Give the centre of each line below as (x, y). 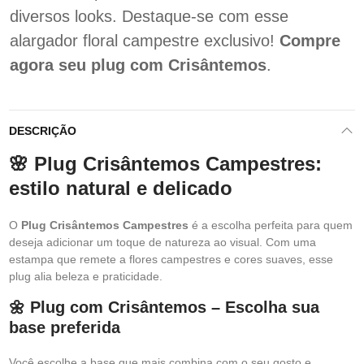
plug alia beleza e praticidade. (86, 276)
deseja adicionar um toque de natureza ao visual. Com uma (162, 242)
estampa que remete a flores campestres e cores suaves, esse (171, 259)
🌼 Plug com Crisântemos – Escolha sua (164, 307)
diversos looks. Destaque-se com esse (149, 16)
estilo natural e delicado (121, 188)
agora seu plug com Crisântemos (138, 65)
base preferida (65, 327)
